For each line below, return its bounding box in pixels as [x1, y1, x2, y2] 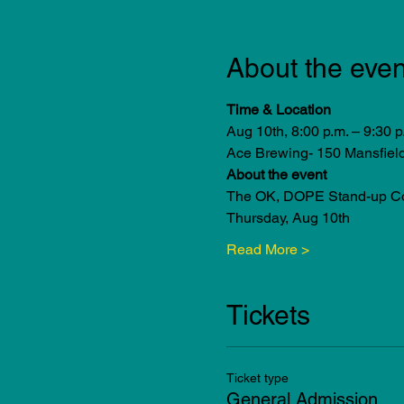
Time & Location [225, 101, 331, 118]
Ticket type [225, 371, 289, 385]
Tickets [225, 299, 310, 331]
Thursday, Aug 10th [225, 209, 350, 226]
